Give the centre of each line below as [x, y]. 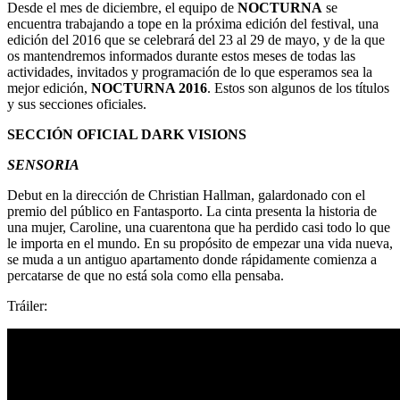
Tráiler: [27, 305]
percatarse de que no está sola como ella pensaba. [146, 275]
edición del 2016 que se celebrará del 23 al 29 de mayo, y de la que [196, 39]
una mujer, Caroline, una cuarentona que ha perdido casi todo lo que [199, 227]
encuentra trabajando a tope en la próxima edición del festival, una [193, 23]
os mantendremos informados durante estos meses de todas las [181, 55]
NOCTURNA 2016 [149, 87]
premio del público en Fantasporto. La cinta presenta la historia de [192, 211]
